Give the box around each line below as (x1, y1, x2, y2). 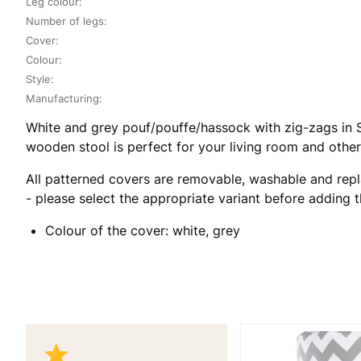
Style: (26, 72, 54, 85)
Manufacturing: (26, 91, 102, 105)
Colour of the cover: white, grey (45, 222, 240, 239)
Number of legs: (26, 14, 107, 27)
